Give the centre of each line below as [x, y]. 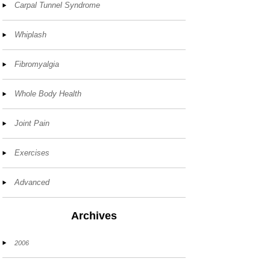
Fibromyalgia [37, 64]
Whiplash [31, 35]
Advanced [32, 183]
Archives [94, 216]
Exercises [32, 153]
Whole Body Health [48, 94]
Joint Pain [32, 124]
